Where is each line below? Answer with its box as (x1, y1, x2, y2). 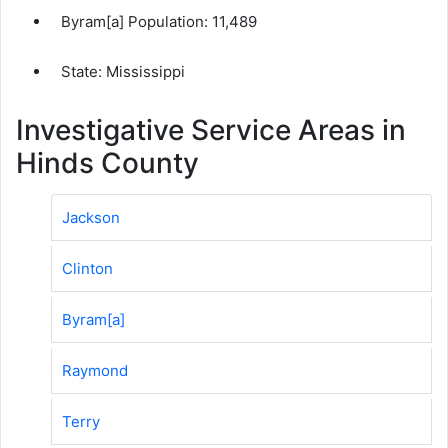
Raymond (62, 360, 128, 380)
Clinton (62, 258, 113, 278)
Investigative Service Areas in (16, 112, 406, 147)
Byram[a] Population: (61, 11, 212, 31)
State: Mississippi (61, 61, 185, 81)
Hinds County (16, 145, 199, 180)
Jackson (62, 207, 120, 227)
